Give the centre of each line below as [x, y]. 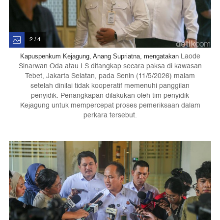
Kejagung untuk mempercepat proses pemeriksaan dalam [110, 105]
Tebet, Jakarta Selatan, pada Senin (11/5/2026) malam [110, 76]
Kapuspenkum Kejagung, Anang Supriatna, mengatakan [100, 56]
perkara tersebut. [110, 115]
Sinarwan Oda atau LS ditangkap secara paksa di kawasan [110, 66]
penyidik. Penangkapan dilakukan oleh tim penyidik [110, 95]
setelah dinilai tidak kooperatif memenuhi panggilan [110, 85]
